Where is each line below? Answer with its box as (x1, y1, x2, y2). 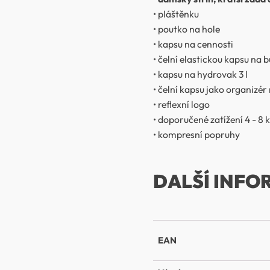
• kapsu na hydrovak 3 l (153, 68, 248, 81)
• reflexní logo (153, 98, 210, 111)
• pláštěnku (153, 8, 199, 20)
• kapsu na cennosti (153, 38, 233, 51)
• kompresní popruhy (153, 128, 240, 141)
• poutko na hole (153, 23, 220, 36)
